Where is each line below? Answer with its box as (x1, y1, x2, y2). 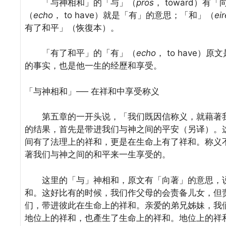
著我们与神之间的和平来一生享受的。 (25, 149, 171, 160)
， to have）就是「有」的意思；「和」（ (53, 10, 214, 20)
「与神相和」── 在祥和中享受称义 (25, 86, 159, 96)
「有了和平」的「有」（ (25, 48, 136, 59)
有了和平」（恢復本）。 (25, 22, 119, 33)
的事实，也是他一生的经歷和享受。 (25, 61, 162, 71)
